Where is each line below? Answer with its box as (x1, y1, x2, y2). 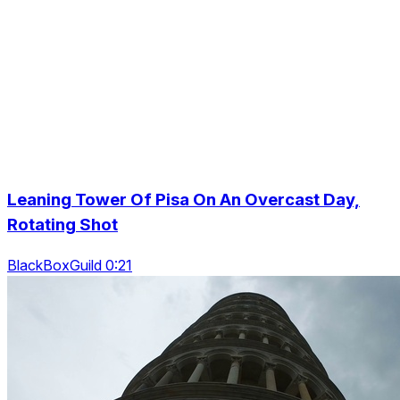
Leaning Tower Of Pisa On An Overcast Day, (7, 189, 360, 210)
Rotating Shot (7, 214, 118, 235)
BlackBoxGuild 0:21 (7, 255, 132, 274)
